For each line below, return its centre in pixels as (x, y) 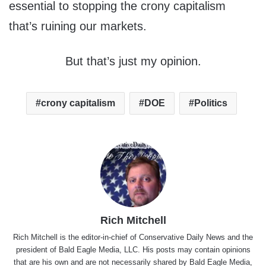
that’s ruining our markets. (78, 26)
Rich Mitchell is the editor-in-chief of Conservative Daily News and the (133, 237)
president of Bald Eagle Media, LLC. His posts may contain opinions (133, 250)
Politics (211, 103)
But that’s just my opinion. (133, 61)
